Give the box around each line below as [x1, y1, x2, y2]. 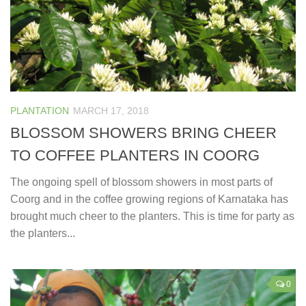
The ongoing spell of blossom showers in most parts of [10, 176, 273, 189]
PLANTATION [10, 105, 69, 117]
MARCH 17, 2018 [73, 105, 149, 117]
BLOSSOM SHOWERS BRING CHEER [10, 124, 277, 142]
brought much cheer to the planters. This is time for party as [10, 210, 294, 223]
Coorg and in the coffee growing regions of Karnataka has [10, 193, 288, 206]
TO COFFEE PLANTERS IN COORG [10, 147, 260, 165]
